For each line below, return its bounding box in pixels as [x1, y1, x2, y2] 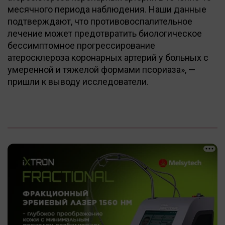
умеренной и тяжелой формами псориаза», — [8, 64, 195, 75]
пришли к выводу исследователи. [8, 76, 149, 87]
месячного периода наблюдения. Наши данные [8, 4, 206, 15]
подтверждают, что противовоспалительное [8, 16, 192, 27]
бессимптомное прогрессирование [8, 40, 155, 51]
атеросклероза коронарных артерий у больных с [8, 52, 208, 63]
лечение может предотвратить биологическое [8, 28, 202, 39]
